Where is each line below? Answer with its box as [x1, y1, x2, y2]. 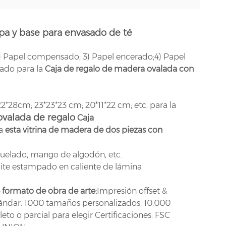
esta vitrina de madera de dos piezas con [5, 125, 162, 135]
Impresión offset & [96, 186, 167, 196]
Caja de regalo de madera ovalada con [44, 64, 194, 74]
